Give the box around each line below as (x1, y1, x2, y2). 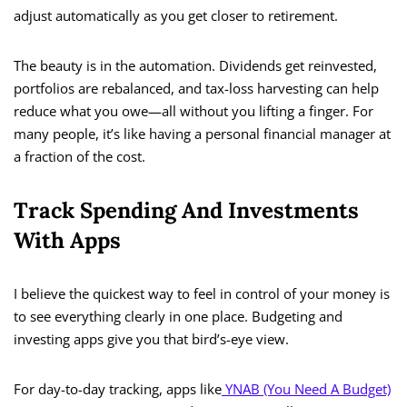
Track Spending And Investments (14, 196, 359, 225)
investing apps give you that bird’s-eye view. (14, 330, 289, 349)
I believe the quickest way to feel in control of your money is (14, 284, 390, 303)
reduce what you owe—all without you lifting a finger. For (14, 102, 373, 121)
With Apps (14, 226, 121, 255)
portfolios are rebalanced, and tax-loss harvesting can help (14, 79, 379, 98)
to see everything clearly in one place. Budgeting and (14, 307, 342, 326)
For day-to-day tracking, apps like (14, 380, 222, 399)
